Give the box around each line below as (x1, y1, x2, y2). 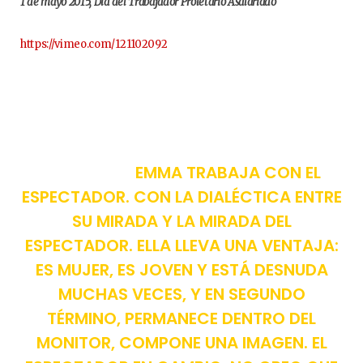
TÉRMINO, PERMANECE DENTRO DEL (47, 307, 316, 331)
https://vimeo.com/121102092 (20, 37, 168, 52)
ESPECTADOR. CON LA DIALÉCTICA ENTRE (21, 186, 342, 209)
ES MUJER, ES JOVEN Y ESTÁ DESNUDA (35, 258, 328, 282)
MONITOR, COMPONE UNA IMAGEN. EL (36, 331, 327, 355)
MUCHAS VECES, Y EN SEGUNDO (58, 283, 305, 306)
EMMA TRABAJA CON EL (135, 161, 321, 185)
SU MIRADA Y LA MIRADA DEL (71, 210, 292, 233)
